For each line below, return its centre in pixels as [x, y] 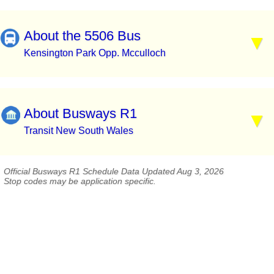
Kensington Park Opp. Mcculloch [95, 53]
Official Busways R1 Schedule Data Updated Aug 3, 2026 [114, 172]
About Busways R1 [80, 114]
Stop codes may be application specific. [80, 181]
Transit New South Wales [79, 131]
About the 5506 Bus [82, 35]
